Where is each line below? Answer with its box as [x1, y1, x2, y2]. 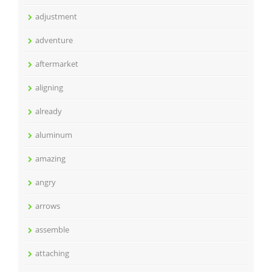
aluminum [35, 129, 72, 140]
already [35, 106, 62, 117]
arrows [35, 200, 60, 211]
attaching [35, 248, 69, 259]
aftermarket [35, 58, 78, 69]
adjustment [35, 11, 77, 22]
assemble [35, 224, 69, 235]
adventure [35, 35, 73, 46]
